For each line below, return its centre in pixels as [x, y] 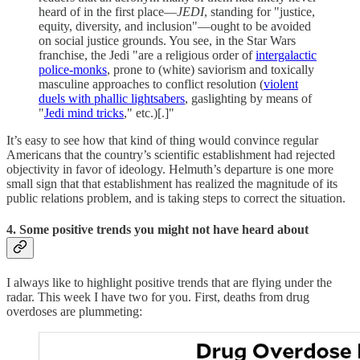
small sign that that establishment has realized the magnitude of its [172, 183]
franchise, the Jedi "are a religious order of [147, 55]
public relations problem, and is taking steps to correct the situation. [176, 198]
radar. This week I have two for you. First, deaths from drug [158, 297]
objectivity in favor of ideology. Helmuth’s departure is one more [170, 169]
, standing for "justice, [260, 11]
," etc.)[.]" [149, 112]
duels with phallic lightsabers [112, 98]
